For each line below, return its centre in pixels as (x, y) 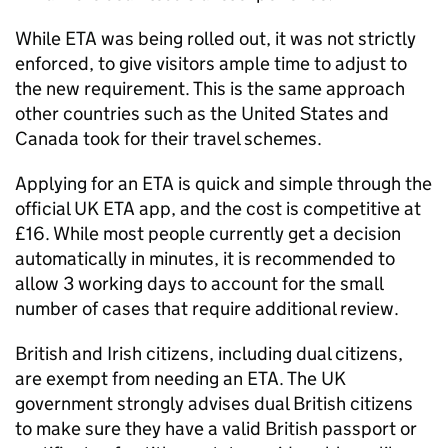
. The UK (312, 378)
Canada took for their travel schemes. (168, 138)
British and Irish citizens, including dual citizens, (209, 353)
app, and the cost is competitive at (278, 208)
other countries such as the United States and (202, 113)
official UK (59, 208)
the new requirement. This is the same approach (210, 88)
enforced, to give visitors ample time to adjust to (211, 63)
